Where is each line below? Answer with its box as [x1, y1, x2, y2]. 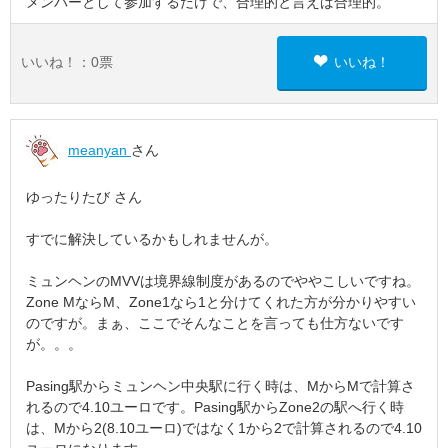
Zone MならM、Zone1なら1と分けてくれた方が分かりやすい [26, 294, 416, 310]
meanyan [68, 142, 131, 158]
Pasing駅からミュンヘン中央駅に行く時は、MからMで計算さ [26, 378, 415, 394]
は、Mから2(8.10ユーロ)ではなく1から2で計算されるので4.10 [26, 420, 422, 436]
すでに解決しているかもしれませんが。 [26, 231, 278, 247]
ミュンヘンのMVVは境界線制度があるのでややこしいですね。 [26, 273, 420, 289]
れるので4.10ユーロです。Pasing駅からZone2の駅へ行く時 [26, 399, 404, 415]
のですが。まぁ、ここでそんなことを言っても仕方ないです [26, 315, 404, 331]
